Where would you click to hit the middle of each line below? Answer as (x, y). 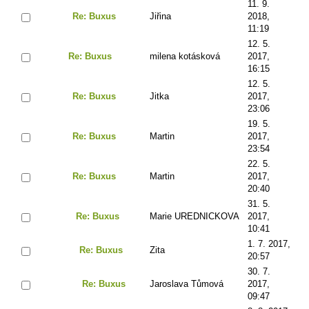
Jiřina (160, 16)
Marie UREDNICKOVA (195, 216)
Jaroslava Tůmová (187, 283)
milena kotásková (185, 56)
